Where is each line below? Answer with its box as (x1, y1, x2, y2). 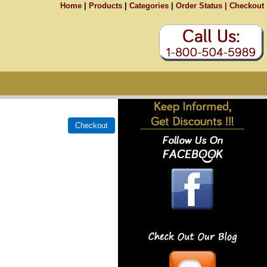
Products (89, 1, 122, 10)
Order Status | (176, 1, 227, 10)
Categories (129, 1, 169, 10)
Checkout (229, 1, 264, 10)
